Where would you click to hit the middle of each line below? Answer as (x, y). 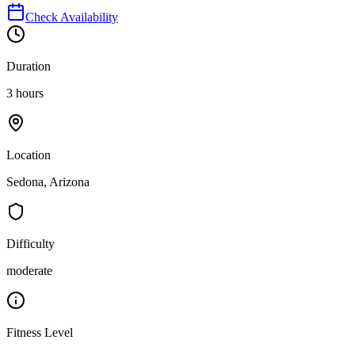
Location (29, 155)
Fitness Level (40, 332)
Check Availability (72, 17)
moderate (29, 270)
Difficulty (31, 243)
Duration (29, 66)
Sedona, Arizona (48, 181)
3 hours (25, 93)
